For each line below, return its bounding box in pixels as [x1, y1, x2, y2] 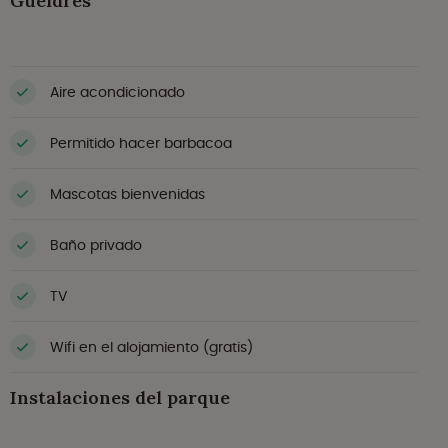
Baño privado [50, 234, 142, 255]
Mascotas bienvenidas [50, 183, 205, 204]
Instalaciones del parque [10, 386, 230, 410]
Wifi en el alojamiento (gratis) [50, 336, 253, 357]
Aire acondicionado [50, 81, 185, 102]
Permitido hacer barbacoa [50, 132, 232, 153]
